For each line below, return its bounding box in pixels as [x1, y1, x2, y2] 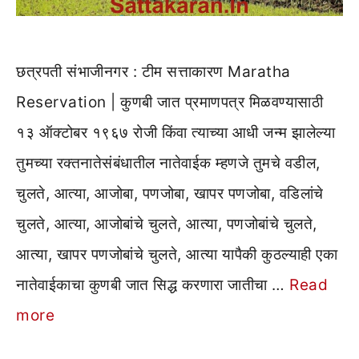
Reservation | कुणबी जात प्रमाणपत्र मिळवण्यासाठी [16, 93, 323, 112]
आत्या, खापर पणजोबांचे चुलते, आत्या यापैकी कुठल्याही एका [16, 245, 337, 264]
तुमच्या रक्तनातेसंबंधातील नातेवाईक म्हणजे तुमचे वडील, [16, 154, 321, 173]
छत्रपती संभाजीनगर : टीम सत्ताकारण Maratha [16, 63, 291, 82]
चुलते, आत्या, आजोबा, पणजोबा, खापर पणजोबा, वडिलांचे [16, 184, 324, 204]
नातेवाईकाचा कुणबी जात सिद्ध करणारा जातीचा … [16, 276, 289, 295]
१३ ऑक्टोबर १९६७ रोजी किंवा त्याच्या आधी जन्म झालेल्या [16, 123, 335, 143]
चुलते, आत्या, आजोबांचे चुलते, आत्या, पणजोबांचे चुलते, [16, 215, 317, 234]
